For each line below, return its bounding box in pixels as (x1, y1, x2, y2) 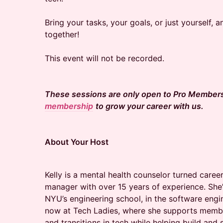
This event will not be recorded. (45, 53, 164, 63)
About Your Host (45, 137, 109, 147)
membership (45, 101, 93, 111)
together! (45, 29, 79, 39)
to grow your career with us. (96, 101, 204, 111)
